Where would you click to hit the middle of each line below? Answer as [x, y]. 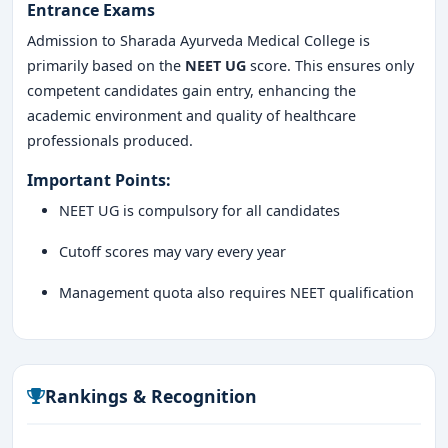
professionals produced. [110, 140]
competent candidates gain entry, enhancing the [191, 90]
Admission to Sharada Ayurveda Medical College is [198, 40]
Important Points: [99, 180]
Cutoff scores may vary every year [172, 251]
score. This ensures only [330, 65]
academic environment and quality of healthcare [191, 115]
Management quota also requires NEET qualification [236, 292]
